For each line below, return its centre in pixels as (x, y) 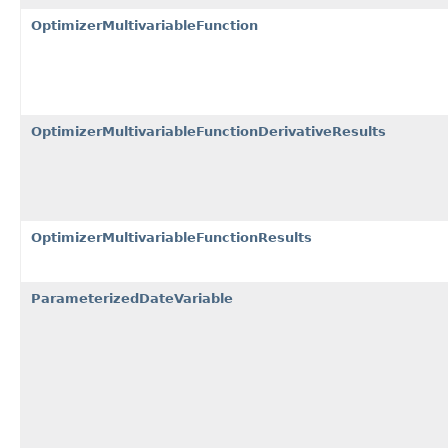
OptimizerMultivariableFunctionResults (171, 237)
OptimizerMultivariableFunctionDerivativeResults (208, 131)
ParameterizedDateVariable (132, 298)
